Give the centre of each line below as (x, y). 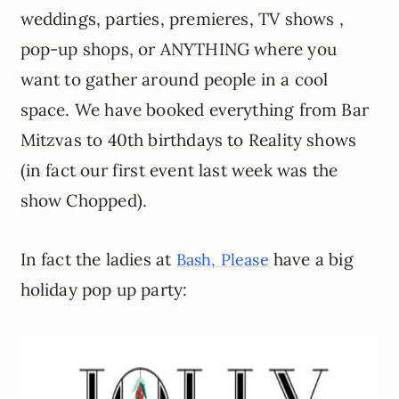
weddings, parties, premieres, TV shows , (182, 19)
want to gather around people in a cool (174, 80)
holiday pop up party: (104, 290)
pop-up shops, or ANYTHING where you (178, 49)
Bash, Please (222, 260)
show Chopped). (84, 201)
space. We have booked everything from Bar (194, 110)
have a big (311, 260)
